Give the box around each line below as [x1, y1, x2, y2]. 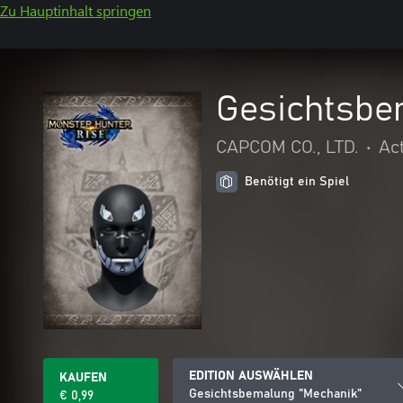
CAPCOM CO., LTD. [216, 139, 359, 157]
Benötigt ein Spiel [245, 175, 349, 188]
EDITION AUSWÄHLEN [189, 370, 313, 382]
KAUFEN [59, 372, 107, 384]
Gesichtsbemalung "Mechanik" [189, 388, 362, 400]
